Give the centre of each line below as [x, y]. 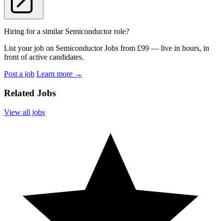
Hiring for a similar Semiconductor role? [67, 32]
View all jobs [24, 112]
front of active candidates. [44, 57]
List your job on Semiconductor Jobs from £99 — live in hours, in [107, 48]
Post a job [19, 74]
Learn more [55, 74]
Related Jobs [30, 93]
